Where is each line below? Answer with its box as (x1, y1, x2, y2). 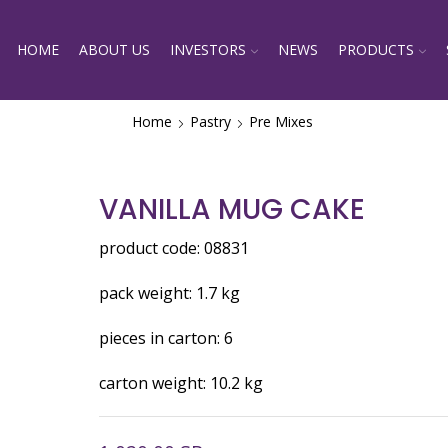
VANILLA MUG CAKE (99, 190, 366, 229)
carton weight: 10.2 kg (99, 372, 264, 395)
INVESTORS (170, 40, 247, 59)
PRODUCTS (338, 40, 415, 59)
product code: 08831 (99, 237, 250, 259)
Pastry (189, 112, 231, 131)
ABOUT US (79, 40, 151, 59)
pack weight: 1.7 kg (99, 282, 245, 305)
